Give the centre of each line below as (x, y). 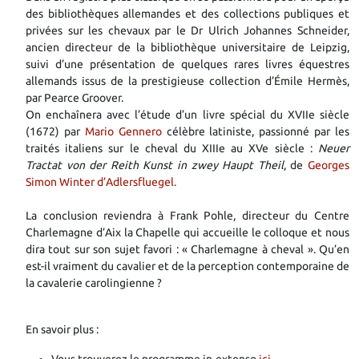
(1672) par (55, 131)
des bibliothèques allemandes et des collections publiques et (188, 13)
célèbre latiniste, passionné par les (255, 131)
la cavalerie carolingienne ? (94, 282)
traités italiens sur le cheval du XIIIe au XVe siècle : (172, 148)
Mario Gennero (123, 131)
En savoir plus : (63, 329)
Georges (329, 165)
